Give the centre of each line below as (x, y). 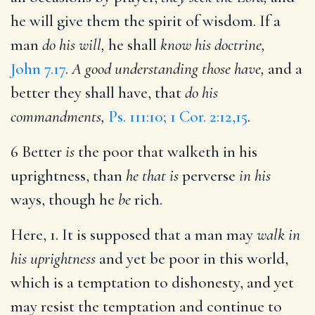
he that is (152, 175)
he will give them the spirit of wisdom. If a (146, 21)
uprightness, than (68, 175)
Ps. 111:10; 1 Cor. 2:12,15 (178, 116)
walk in (278, 234)
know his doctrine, (213, 45)
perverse (209, 175)
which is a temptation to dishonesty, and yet (152, 282)
